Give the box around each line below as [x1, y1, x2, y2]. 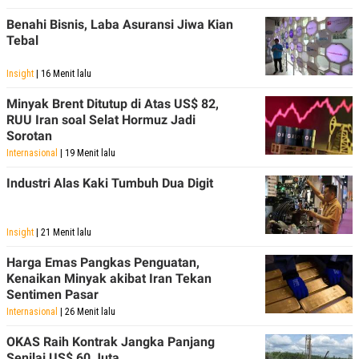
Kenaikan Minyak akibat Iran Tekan [6, 270, 212, 286]
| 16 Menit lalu [34, 67, 91, 79]
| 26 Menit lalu [58, 305, 115, 317]
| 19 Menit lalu [58, 147, 115, 159]
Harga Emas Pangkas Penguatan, [6, 254, 200, 270]
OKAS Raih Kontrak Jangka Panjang [6, 333, 215, 349]
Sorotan [6, 127, 52, 143]
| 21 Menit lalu [34, 226, 91, 238]
